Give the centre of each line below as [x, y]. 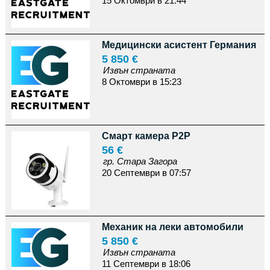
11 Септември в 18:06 [146, 264]
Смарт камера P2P [146, 136]
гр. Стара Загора [140, 161]
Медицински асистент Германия [179, 45]
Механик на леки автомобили [172, 227]
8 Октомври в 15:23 [141, 82]
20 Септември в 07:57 [146, 173]
